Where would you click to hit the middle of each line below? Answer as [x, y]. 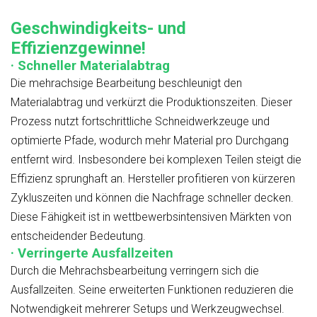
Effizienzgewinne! [78, 48]
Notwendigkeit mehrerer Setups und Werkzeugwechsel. [148, 309]
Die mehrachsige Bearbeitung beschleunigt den [126, 83]
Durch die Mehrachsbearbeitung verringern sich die [135, 270]
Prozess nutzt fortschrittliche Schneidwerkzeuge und [140, 121]
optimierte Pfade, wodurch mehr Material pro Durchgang [150, 140]
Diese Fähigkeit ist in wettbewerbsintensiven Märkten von [151, 217]
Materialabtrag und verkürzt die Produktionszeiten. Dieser [151, 102]
